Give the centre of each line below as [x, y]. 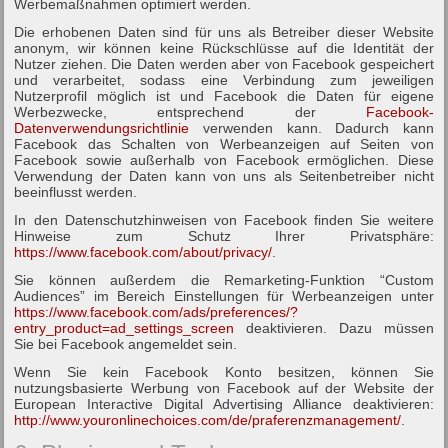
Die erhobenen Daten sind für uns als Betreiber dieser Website [224, 31]
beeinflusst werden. [76, 191]
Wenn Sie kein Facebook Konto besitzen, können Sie [224, 371]
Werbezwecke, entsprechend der [190, 111]
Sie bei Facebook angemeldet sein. [126, 343]
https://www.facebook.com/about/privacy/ [143, 251]
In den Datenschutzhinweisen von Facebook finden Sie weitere [224, 219]
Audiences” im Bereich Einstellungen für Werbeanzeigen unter [224, 295]
